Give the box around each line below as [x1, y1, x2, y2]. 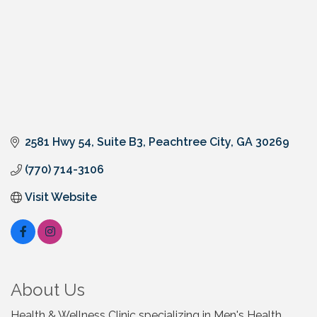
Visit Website [25, 190, 97, 204]
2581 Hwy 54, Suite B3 [25, 135, 143, 149]
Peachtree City [149, 135, 231, 149]
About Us [11, 279, 85, 301]
